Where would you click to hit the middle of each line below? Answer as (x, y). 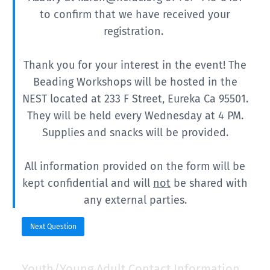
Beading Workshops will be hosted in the (135, 82)
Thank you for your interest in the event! (124, 65)
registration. (135, 31)
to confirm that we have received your (135, 14)
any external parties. (135, 200)
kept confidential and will (88, 183)
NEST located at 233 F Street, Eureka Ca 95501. (135, 99)
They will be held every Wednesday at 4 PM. (135, 116)
